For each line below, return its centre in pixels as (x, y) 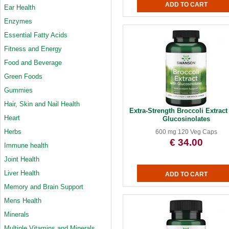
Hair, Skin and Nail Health (42, 104)
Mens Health (23, 201)
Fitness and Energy (33, 49)
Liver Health (22, 173)
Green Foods (23, 76)
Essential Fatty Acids (36, 35)
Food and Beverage (33, 63)
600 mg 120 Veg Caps (186, 132)
